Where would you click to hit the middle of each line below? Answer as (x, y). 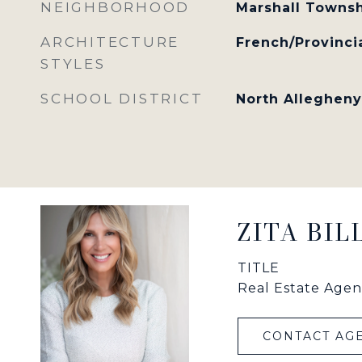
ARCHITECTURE (110, 42)
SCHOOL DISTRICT (122, 99)
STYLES (73, 64)
